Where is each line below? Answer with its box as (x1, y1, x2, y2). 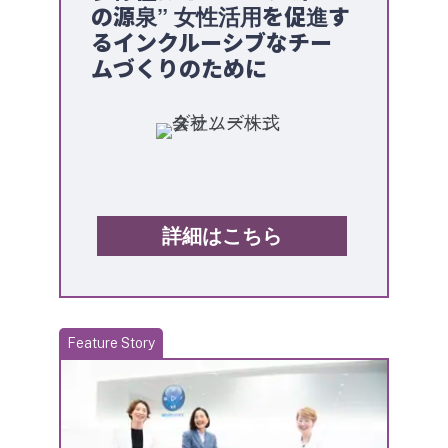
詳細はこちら (161, 223, 282, 248)
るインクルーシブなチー (91, 25, 332, 58)
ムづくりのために (91, 51, 267, 84)
